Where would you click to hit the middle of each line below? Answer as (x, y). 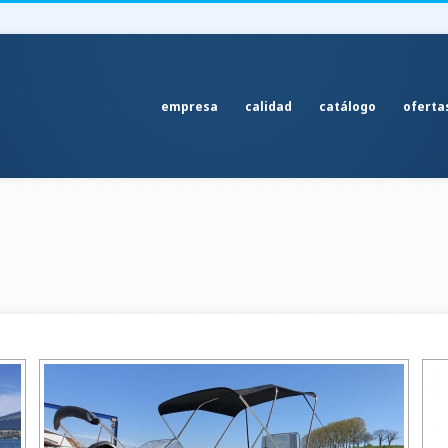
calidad (268, 106)
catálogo (347, 106)
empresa (189, 106)
